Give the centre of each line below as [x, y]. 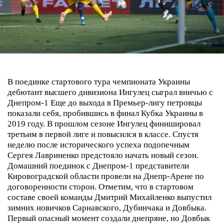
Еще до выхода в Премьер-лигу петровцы [126, 103]
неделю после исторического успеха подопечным [98, 145]
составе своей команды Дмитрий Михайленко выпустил [109, 197]
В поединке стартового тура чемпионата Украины [99, 82]
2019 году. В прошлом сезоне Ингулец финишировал [104, 124]
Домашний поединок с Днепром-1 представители [98, 166]
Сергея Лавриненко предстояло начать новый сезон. [103, 155]
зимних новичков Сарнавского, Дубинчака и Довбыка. [107, 208]
